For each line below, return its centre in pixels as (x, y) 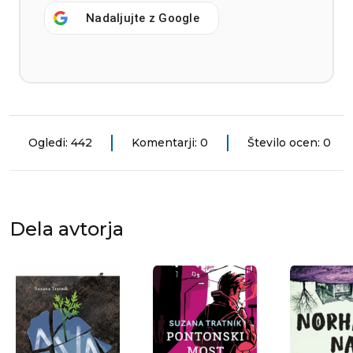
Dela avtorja (67, 229)
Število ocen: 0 (289, 143)
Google (179, 19)
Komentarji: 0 (170, 143)
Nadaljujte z (123, 19)
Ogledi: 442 (60, 143)
